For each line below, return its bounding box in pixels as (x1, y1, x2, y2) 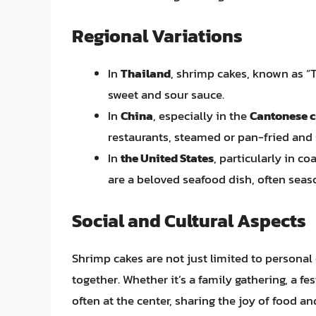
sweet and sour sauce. (108, 85, 224, 104)
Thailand (121, 64, 171, 83)
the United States (121, 149, 214, 168)
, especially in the (153, 107, 250, 126)
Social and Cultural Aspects (72, 206, 306, 234)
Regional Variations (72, 22, 243, 50)
